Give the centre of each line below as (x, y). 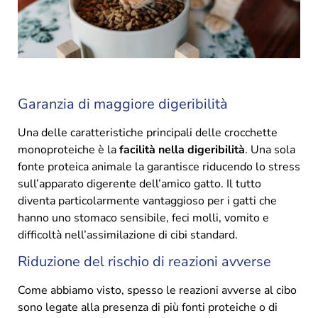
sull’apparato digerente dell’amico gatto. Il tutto (139, 183)
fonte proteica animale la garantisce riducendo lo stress (159, 166)
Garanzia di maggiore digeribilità (123, 104)
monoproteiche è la (68, 149)
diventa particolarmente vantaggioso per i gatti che (147, 201)
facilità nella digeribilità (182, 149)
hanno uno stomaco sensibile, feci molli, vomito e (143, 218)
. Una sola (270, 149)
